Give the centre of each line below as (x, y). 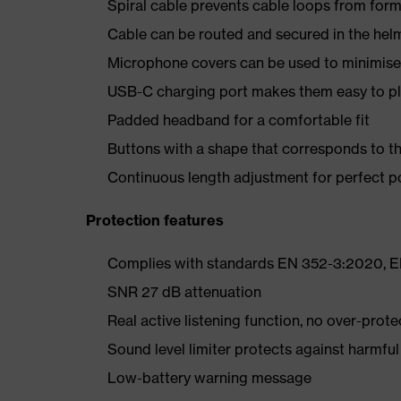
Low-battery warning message (209, 378)
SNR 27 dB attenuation (184, 292)
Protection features (155, 220)
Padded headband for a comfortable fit (239, 120)
